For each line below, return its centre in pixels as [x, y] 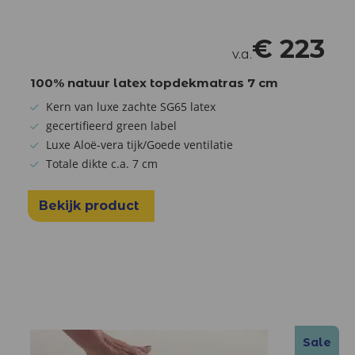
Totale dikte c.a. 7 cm [102, 163]
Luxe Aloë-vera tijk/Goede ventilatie [139, 144]
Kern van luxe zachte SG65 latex [131, 106]
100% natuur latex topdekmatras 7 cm [154, 82]
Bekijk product [91, 205]
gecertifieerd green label [111, 125]
